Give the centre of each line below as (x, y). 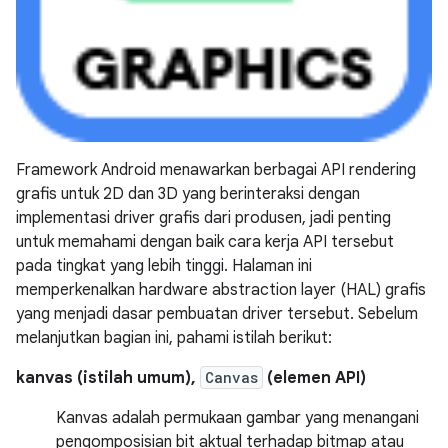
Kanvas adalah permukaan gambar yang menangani (237, 417)
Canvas (231, 377)
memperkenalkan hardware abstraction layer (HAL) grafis (221, 289)
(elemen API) (314, 377)
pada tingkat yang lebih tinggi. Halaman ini (164, 265)
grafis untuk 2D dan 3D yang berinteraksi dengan (188, 193)
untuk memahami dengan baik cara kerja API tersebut (205, 241)
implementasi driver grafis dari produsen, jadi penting (203, 217)
